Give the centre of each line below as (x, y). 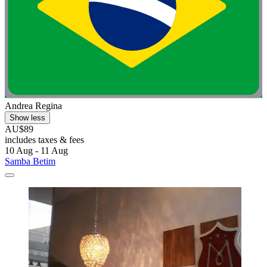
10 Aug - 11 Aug (36, 150)
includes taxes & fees (44, 139)
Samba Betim (30, 161)
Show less (27, 117)
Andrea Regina (33, 105)
